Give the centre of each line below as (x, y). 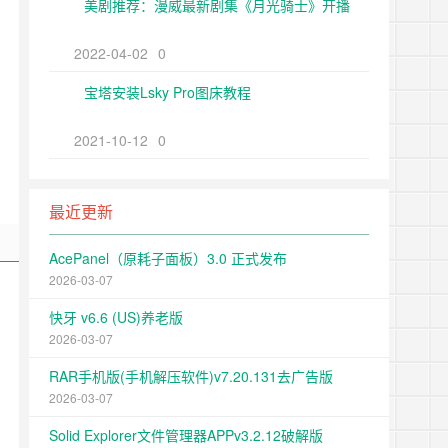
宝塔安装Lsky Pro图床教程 (167, 92)
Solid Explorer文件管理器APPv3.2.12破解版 (186, 435)
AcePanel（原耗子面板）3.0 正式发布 (168, 258)
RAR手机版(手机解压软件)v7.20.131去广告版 (191, 376)
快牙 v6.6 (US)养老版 (116, 317)
